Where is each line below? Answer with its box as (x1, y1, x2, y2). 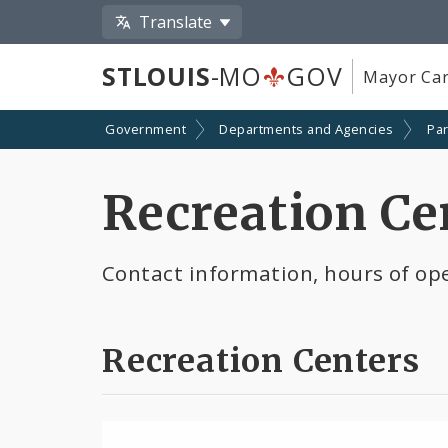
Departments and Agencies (219, 120, 394, 139)
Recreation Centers (102, 340, 420, 381)
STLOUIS (102, 59, 211, 94)
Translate (139, 10, 213, 33)
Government (105, 120, 186, 139)
